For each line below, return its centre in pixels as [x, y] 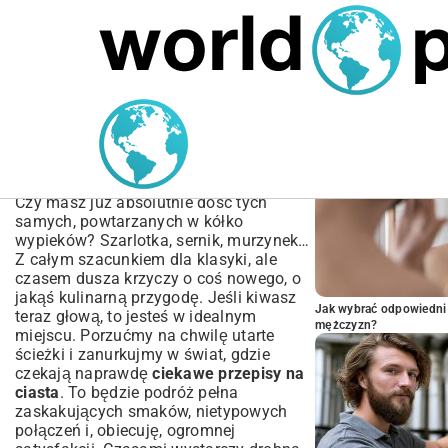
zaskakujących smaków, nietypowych [151, 411]
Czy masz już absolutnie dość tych [141, 202]
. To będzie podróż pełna [149, 392]
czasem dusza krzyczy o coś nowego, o [158, 278]
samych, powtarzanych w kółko [129, 221]
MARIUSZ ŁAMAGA [71, 101]
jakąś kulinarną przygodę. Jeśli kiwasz [156, 297]
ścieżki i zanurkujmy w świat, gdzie [142, 354]
